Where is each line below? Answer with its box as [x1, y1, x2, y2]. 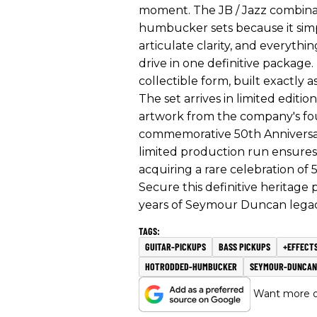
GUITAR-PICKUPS [145, 240, 206, 253]
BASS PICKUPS [219, 240, 270, 253]
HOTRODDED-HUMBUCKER [145, 260, 237, 272]
